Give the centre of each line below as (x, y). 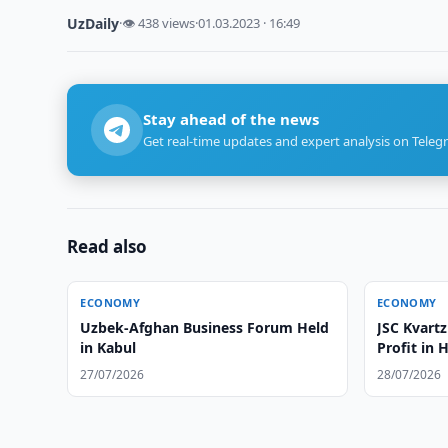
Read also (107, 246)
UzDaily (93, 23)
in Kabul (108, 347)
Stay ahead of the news (231, 119)
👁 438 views (159, 23)
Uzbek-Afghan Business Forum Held (205, 327)
